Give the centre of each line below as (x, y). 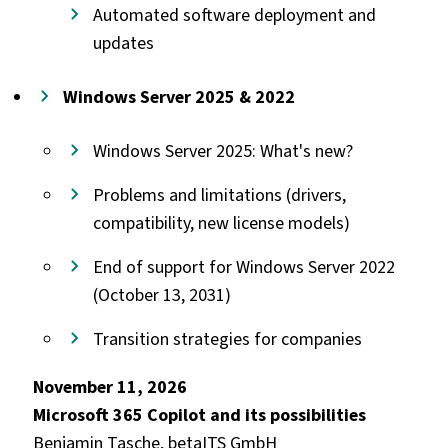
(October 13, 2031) (161, 294)
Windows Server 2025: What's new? (222, 150)
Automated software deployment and (234, 14)
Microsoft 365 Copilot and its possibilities (199, 414)
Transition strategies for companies (227, 338)
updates (123, 42)
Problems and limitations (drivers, (219, 194)
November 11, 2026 (109, 386)
